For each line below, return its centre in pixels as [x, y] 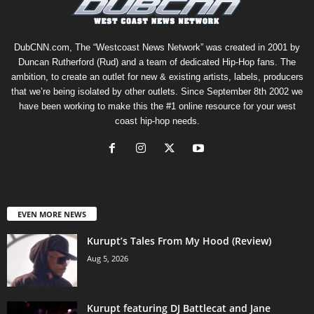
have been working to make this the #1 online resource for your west [157, 107]
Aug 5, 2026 [108, 259]
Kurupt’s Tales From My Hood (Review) [179, 241]
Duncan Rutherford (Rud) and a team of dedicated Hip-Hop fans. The [157, 62]
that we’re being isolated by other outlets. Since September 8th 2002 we [157, 92]
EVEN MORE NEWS [52, 214]
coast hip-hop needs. [157, 121]
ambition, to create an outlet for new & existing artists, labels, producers [157, 77]
